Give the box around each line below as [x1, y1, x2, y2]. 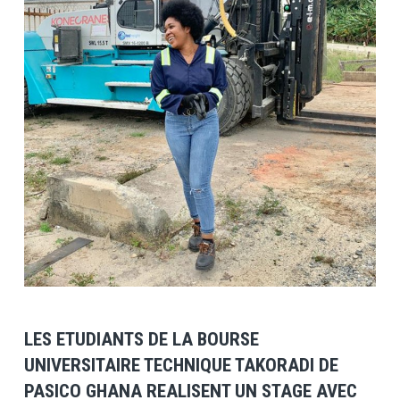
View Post [172, 176, 227, 193]
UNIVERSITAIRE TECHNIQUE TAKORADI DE [23, 354, 338, 376]
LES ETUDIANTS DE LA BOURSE [23, 328, 259, 350]
